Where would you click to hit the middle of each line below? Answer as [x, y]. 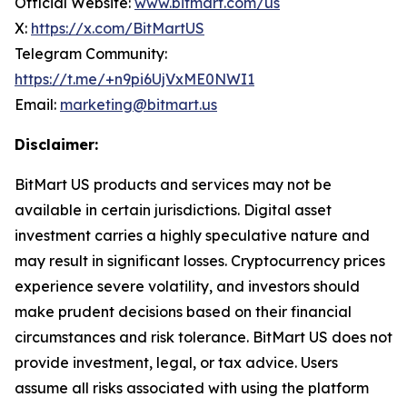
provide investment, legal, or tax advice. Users [176, 362]
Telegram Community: [91, 54]
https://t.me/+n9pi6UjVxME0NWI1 [134, 79]
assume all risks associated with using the [161, 388]
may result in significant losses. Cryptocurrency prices [200, 261]
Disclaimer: [56, 144]
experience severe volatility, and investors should [187, 286]
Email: [37, 104]
